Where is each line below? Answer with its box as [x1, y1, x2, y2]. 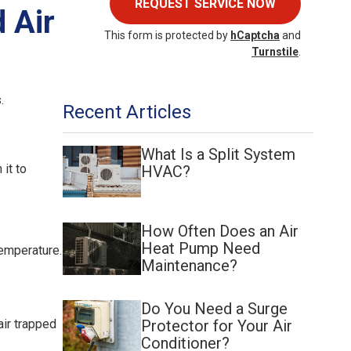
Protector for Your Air [141, 316, 292, 335]
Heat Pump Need [141, 239, 260, 259]
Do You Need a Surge [141, 299, 288, 318]
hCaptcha [230, 28, 280, 42]
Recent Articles [63, 100, 191, 123]
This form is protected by [104, 28, 230, 42]
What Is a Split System [141, 144, 295, 164]
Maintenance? [141, 256, 237, 276]
